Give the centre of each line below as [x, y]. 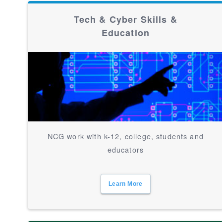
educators [126, 149]
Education [126, 33]
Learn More [126, 184]
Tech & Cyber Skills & [125, 19]
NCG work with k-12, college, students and [125, 136]
